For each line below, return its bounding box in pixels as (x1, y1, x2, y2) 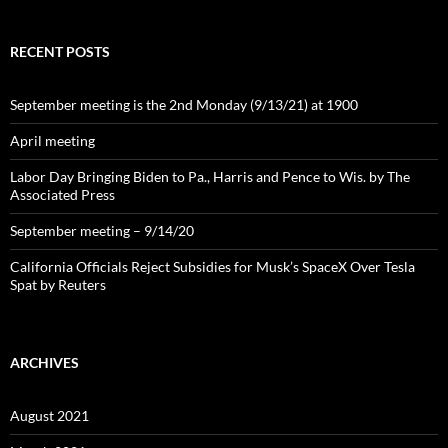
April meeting (10, 131, 95, 149)
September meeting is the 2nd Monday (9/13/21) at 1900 (10, 95, 358, 113)
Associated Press (10, 185, 115, 203)
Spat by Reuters (10, 275, 106, 293)
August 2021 (10, 406, 89, 424)
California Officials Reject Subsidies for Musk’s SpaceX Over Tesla (10, 257, 415, 275)
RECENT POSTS (10, 42, 110, 60)
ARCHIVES (10, 353, 79, 371)
